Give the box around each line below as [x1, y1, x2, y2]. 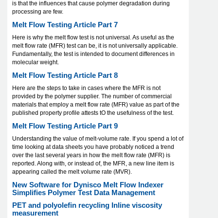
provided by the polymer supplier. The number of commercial [12, 93, 172, 100]
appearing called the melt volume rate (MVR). [12, 168, 132, 176]
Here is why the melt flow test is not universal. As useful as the [12, 34, 174, 41]
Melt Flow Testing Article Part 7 [12, 20, 118, 29]
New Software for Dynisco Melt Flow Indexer [12, 181, 163, 189]
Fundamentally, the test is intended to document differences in [12, 51, 175, 58]
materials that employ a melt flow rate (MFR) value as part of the [12, 101, 180, 109]
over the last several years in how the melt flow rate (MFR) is [12, 152, 170, 159]
